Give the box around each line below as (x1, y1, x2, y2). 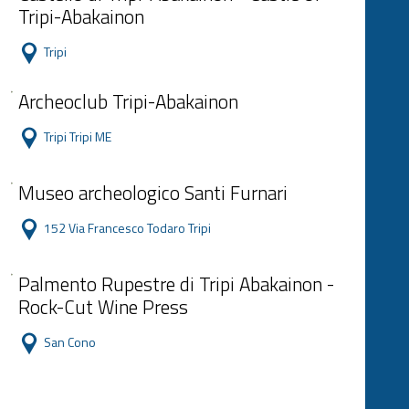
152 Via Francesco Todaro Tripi (44, 218, 211, 237)
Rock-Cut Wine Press (18, 292, 188, 321)
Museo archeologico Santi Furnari (18, 178, 288, 207)
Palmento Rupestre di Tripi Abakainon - (18, 269, 334, 299)
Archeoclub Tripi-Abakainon (18, 87, 238, 116)
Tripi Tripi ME (44, 127, 111, 146)
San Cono (44, 332, 96, 351)
